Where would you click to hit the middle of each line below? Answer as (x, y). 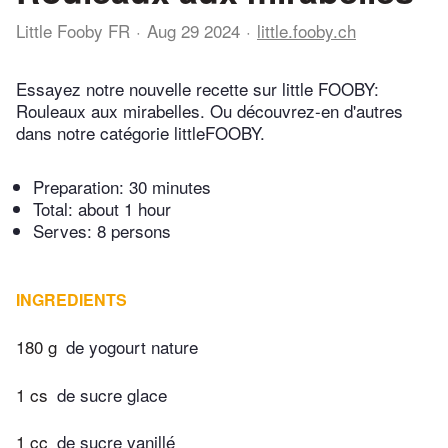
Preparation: (81, 187)
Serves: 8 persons (102, 231)
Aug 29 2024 (193, 30)
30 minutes (170, 187)
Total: (55, 209)
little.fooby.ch (306, 30)
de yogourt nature (132, 347)
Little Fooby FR (73, 30)
